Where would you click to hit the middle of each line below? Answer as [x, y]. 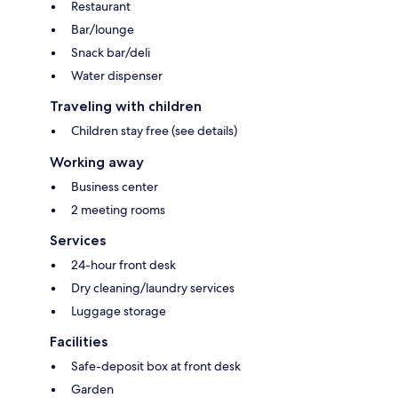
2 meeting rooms [118, 210]
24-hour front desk [123, 265]
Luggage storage [119, 311]
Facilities [79, 342]
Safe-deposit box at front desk [156, 366]
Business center [115, 187]
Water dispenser [117, 76]
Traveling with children [126, 107]
